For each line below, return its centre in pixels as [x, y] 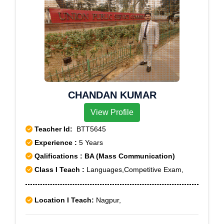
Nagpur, [107, 200]
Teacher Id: [53, 129]
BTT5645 [89, 129]
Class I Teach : [59, 169]
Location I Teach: [64, 200]
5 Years [91, 142]
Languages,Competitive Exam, [134, 169]
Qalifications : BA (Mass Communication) [104, 156]
